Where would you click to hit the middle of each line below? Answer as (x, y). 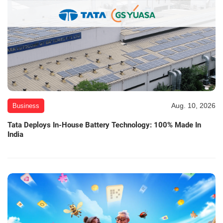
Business (26, 106)
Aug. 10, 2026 (193, 105)
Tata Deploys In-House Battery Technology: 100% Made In (104, 125)
